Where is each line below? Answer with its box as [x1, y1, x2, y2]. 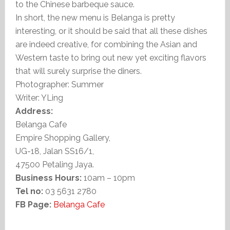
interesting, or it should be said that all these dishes [15, 26, 207, 36]
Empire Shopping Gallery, [15, 133, 110, 143]
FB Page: [15, 200, 51, 209]
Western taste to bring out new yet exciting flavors [15, 53, 206, 63]
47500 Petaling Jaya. [15, 160, 94, 169]
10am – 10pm [81, 173, 135, 183]
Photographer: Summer [15, 80, 104, 89]
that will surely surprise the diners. [15, 66, 142, 76]
